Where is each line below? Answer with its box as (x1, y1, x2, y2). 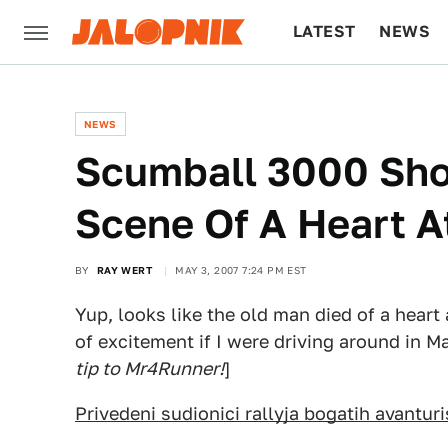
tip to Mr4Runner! (75, 358, 224, 379)
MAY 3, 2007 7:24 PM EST (175, 264, 307, 276)
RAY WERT (96, 264, 153, 276)
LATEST (293, 22, 356, 41)
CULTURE (293, 86, 370, 105)
